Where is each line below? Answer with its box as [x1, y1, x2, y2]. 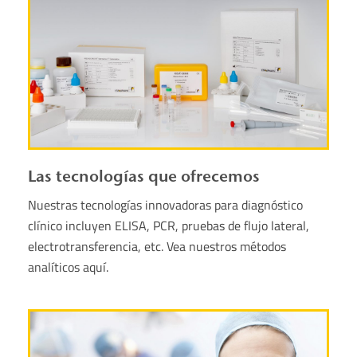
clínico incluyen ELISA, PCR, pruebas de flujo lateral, [28, 216, 309, 236]
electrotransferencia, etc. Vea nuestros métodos [28, 237, 286, 257]
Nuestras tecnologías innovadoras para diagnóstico [28, 195, 303, 215]
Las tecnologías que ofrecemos [28, 166, 260, 187]
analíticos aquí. [28, 257, 108, 277]
